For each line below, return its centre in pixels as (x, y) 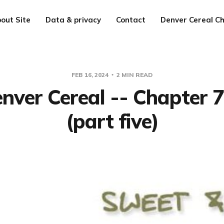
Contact (131, 20)
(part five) (112, 121)
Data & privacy (73, 20)
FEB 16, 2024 (91, 75)
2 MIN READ (134, 75)
